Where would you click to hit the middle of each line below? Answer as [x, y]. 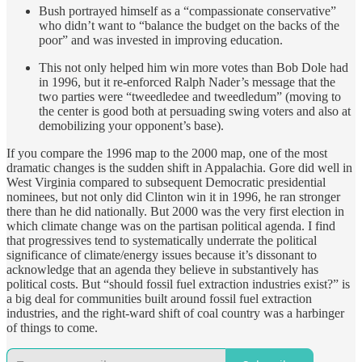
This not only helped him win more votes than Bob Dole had [194, 68]
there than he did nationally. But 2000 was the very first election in [175, 212]
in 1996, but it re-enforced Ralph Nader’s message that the [187, 82]
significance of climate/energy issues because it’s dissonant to [162, 255]
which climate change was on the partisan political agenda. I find [171, 226]
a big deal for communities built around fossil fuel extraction [159, 299]
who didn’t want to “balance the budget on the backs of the [189, 26]
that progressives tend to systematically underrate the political [162, 241]
